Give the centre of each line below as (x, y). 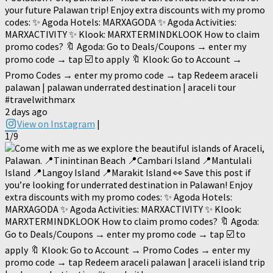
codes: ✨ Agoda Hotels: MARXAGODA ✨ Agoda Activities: (121, 22)
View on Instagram (56, 124)
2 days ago (26, 112)
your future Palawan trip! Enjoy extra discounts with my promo (135, 10)
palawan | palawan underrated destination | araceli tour (120, 87)
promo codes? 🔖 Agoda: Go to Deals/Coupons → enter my (126, 47)
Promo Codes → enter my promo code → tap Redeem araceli (131, 75)
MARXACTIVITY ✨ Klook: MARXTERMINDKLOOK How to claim (132, 34)
